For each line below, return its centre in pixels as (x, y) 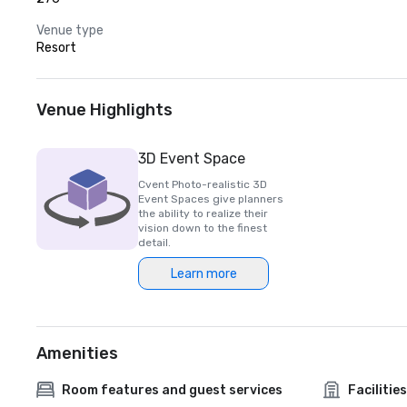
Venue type (70, 30)
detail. (154, 243)
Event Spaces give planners (211, 199)
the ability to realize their (203, 213)
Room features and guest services (172, 390)
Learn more (203, 273)
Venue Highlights (104, 110)
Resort (56, 48)
